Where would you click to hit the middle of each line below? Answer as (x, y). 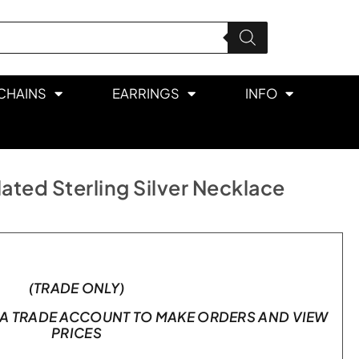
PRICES (77, 333)
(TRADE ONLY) (77, 288)
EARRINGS (146, 93)
